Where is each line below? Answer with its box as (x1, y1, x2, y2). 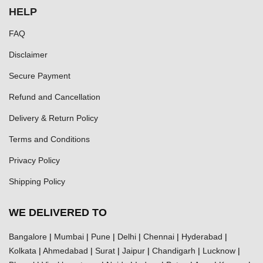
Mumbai (54, 231, 84, 241)
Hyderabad (181, 231, 222, 241)
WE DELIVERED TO (9, 206, 107, 218)
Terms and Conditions (9, 134, 90, 144)
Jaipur (122, 245, 145, 255)
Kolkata (9, 245, 36, 255)
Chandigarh (152, 245, 195, 255)
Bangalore (9, 231, 47, 241)
